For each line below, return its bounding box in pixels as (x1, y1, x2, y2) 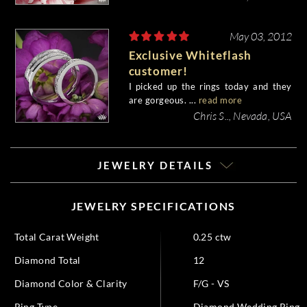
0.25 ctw (193, 231, 232, 243)
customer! (128, 64, 188, 78)
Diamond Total (14, 254, 81, 266)
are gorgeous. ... (128, 95, 199, 106)
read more (198, 95, 243, 106)
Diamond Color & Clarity (14, 278, 127, 289)
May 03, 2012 (229, 29, 292, 42)
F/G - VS (193, 278, 230, 289)
